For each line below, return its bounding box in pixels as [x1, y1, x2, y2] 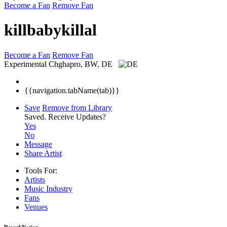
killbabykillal [4, 21, 97, 40]
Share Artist [24, 148, 62, 158]
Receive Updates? [48, 112, 106, 121]
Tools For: [24, 166, 57, 175]
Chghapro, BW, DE [49, 59, 115, 68]
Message [24, 139, 52, 148]
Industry [46, 184, 72, 193]
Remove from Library [42, 103, 112, 112]
